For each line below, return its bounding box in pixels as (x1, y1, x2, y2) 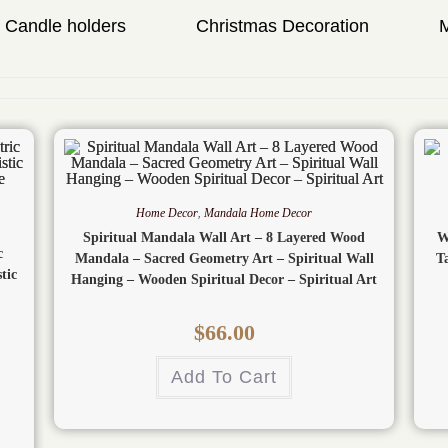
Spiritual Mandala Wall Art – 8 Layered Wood (83, 230, 365, 246)
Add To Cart (171, 367, 277, 388)
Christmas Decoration (196, 16, 369, 37)
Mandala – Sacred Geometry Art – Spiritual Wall (74, 251, 374, 267)
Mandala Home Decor (204, 206, 312, 221)
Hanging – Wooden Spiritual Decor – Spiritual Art (71, 272, 377, 288)
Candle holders (5, 16, 126, 37)
